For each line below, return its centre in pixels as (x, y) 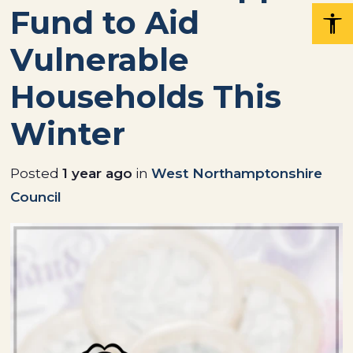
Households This (146, 97)
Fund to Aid (105, 22)
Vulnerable (100, 59)
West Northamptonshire (237, 173)
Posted (37, 173)
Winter (68, 134)
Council (36, 196)
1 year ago (98, 173)
